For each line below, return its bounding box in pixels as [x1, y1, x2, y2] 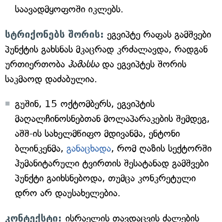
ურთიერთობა [5, 58, 68, 70]
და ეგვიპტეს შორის [99, 58, 186, 70]
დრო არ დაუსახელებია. [15, 187, 120, 199]
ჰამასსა [68, 58, 99, 70]
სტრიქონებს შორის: [5, 29, 104, 40]
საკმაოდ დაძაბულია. [5, 73, 97, 85]
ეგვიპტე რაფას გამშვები [104, 29, 211, 40]
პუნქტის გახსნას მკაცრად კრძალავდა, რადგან [5, 44, 208, 55]
